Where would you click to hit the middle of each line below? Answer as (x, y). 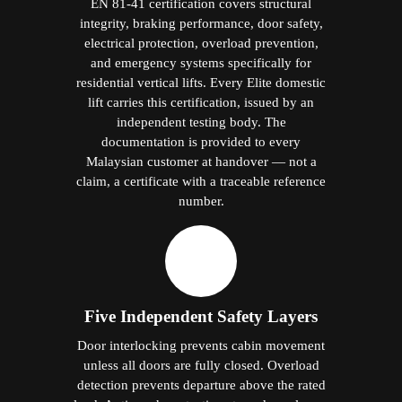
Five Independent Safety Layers (201, 316)
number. (201, 200)
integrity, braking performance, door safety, (201, 22)
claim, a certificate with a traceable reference (201, 180)
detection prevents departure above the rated (201, 384)
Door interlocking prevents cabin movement (201, 345)
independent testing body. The (201, 121)
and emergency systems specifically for (201, 62)
